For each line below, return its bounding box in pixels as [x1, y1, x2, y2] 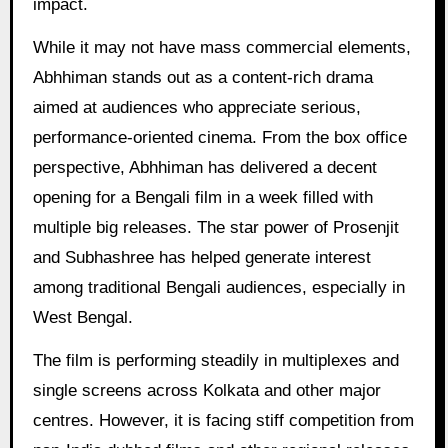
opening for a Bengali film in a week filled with [32, 188, 373, 208]
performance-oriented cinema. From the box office [32, 128, 407, 148]
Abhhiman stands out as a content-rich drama [32, 68, 373, 88]
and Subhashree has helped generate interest [32, 248, 371, 268]
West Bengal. [32, 308, 133, 328]
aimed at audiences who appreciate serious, [32, 98, 361, 118]
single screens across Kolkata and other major [32, 380, 381, 400]
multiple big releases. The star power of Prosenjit [32, 218, 399, 238]
